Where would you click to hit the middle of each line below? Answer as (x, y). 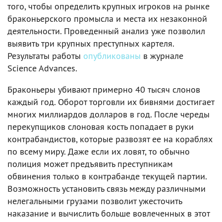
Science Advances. (42, 68)
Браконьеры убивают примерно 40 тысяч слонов (104, 89)
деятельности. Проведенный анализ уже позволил (106, 31)
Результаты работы (45, 56)
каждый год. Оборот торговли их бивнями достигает (111, 102)
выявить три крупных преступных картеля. (91, 43)
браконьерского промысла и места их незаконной (107, 19)
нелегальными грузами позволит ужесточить (95, 201)
